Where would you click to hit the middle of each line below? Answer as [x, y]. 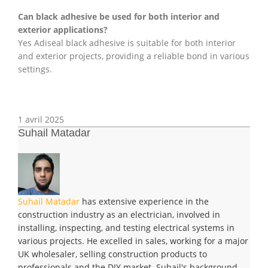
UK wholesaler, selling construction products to [112, 254]
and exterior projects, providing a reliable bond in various [134, 56]
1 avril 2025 [41, 120]
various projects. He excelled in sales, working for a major [133, 241]
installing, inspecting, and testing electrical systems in [126, 228]
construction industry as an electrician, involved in [119, 215]
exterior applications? [63, 30]
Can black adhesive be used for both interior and [119, 17]
